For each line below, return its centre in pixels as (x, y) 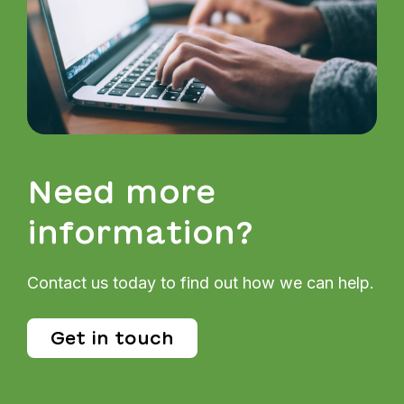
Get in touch (112, 337)
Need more (121, 191)
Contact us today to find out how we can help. (201, 282)
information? (140, 231)
